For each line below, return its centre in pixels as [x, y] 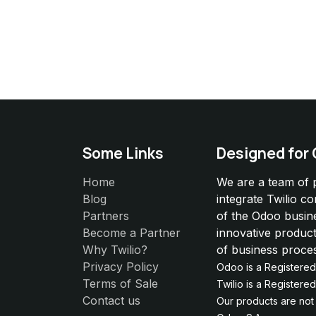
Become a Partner [132, 233]
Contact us [111, 301]
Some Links [123, 153]
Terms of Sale [120, 284]
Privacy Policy [121, 267]
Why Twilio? [115, 250]
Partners [106, 216]
